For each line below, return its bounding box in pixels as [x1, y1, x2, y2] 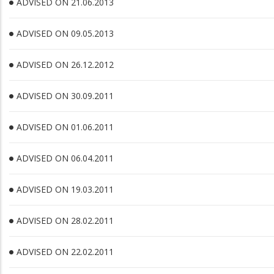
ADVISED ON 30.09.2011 [17, 90, 114, 102]
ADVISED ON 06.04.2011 [17, 152, 114, 164]
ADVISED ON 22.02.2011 [17, 246, 114, 257]
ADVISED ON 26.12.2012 [17, 59, 114, 70]
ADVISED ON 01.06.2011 [17, 121, 114, 133]
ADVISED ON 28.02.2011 [17, 215, 114, 226]
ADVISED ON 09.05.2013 [17, 28, 114, 39]
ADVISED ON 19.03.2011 [17, 183, 114, 195]
